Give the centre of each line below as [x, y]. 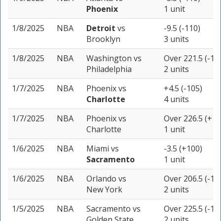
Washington [110, 58]
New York [104, 190]
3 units [176, 39]
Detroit [102, 28]
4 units [176, 99]
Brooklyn [103, 39]
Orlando [102, 179]
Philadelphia [109, 69]
